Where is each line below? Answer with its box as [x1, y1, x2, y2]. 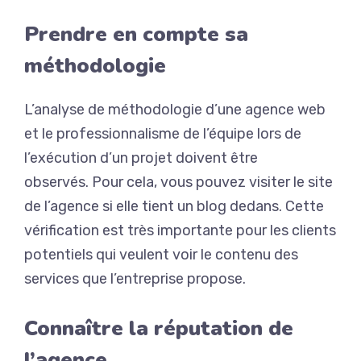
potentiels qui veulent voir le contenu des [24, 245, 298, 263]
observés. [24, 172, 89, 191]
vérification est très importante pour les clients [24, 221, 336, 239]
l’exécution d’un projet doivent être [24, 148, 258, 167]
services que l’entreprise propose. [24, 269, 246, 288]
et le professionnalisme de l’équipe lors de [24, 124, 301, 143]
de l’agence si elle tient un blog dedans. [24, 197, 282, 215]
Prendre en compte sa [24, 19, 248, 48]
